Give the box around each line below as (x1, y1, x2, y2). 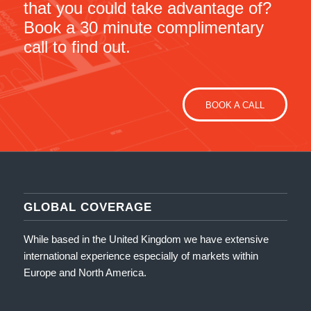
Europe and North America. (23, 266, 146, 278)
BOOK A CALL (205, 99, 265, 110)
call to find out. (23, 37, 131, 57)
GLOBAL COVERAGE (23, 200, 152, 213)
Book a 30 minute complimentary (23, 18, 264, 37)
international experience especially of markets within (23, 249, 258, 262)
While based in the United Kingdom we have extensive (23, 233, 269, 245)
